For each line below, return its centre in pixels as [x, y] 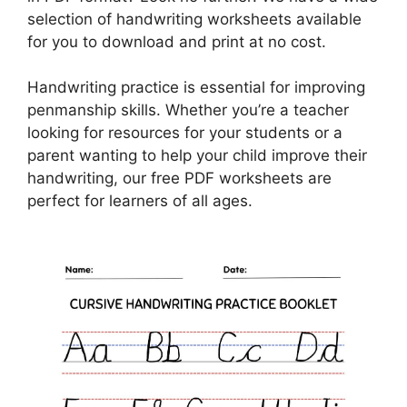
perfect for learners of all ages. [140, 201]
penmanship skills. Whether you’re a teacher [188, 110]
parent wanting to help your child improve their [197, 155]
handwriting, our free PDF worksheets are [179, 178]
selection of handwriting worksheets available [194, 19]
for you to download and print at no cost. [177, 41]
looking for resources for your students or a [185, 133]
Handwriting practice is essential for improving [196, 87]
